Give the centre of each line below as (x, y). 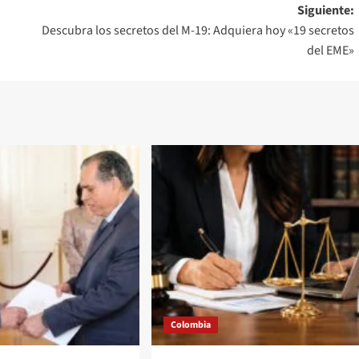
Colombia (190, 325)
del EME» (330, 50)
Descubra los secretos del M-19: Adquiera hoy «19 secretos (198, 30)
